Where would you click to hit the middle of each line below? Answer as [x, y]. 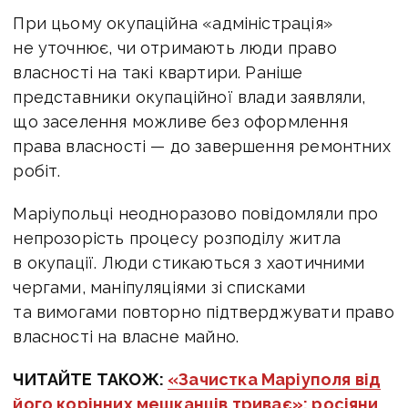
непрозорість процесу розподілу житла [177, 238]
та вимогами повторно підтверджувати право [204, 311]
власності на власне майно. [126, 336]
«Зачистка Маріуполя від [275, 379]
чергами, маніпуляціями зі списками [159, 287]
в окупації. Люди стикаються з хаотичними [189, 262]
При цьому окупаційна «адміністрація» [173, 23]
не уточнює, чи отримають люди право [175, 47]
